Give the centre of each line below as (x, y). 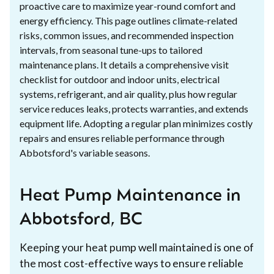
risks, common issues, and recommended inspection (127, 35)
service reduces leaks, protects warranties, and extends (134, 108)
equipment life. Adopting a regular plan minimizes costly (136, 123)
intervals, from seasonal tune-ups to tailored (111, 50)
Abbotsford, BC (81, 220)
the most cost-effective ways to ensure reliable (131, 263)
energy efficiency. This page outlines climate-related (128, 20)
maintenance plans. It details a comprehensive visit (124, 64)
